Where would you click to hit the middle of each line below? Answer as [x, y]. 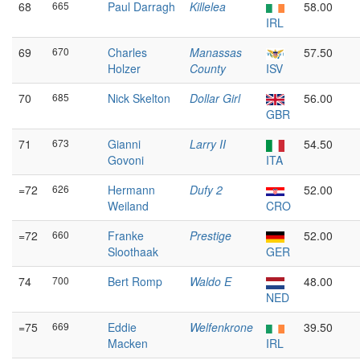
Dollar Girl [215, 98]
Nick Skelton [139, 98]
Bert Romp [135, 281]
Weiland [128, 206]
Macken [128, 343]
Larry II [208, 144]
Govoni [126, 160]
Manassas [216, 52]
